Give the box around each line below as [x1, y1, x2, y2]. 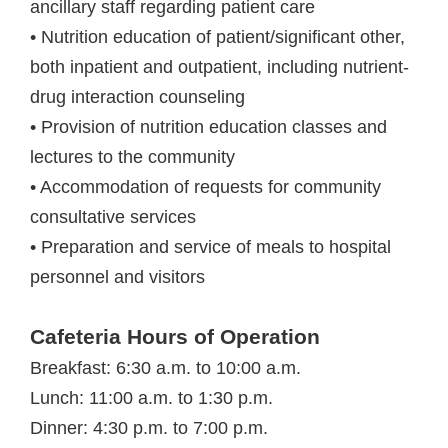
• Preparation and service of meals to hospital [30, 236, 391, 257]
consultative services [30, 206, 196, 227]
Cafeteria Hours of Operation [30, 324, 320, 349]
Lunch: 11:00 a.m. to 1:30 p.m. [30, 387, 273, 408]
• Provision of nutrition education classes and [30, 116, 387, 137]
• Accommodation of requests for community [30, 176, 381, 197]
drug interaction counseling [30, 86, 245, 107]
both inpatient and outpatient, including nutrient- [30, 56, 409, 77]
